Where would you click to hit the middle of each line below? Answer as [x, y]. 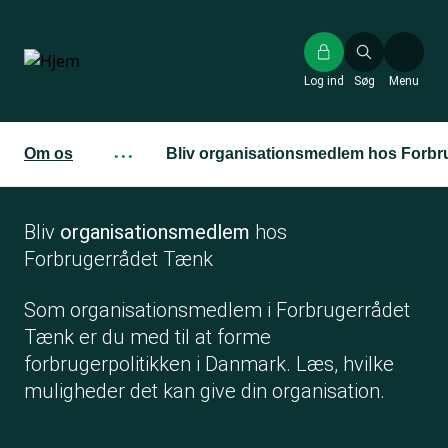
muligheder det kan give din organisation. [204, 391]
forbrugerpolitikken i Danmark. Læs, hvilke [209, 364]
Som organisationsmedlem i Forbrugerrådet [217, 310]
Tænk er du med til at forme [147, 337]
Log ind [324, 81]
